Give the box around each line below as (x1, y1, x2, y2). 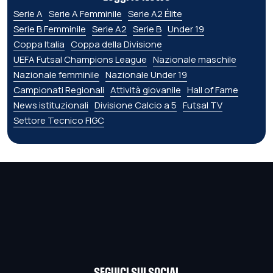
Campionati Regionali (13, 83, 104, 97)
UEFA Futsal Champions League (13, 53, 147, 66)
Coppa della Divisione (71, 38, 162, 51)
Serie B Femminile (13, 23, 86, 36)
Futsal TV (183, 99, 222, 112)
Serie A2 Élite (128, 7, 182, 21)
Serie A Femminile (49, 7, 122, 21)
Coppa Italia (13, 38, 65, 51)
